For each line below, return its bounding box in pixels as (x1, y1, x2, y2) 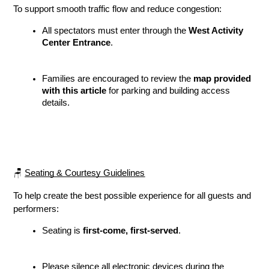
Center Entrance (42, 37, 111, 47)
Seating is (42, 225, 83, 235)
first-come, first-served (83, 225, 179, 235)
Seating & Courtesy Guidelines (25, 168, 145, 178)
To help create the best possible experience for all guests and (13, 190, 252, 201)
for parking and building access (106, 85, 231, 95)
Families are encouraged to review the (42, 73, 194, 83)
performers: (13, 204, 59, 214)
